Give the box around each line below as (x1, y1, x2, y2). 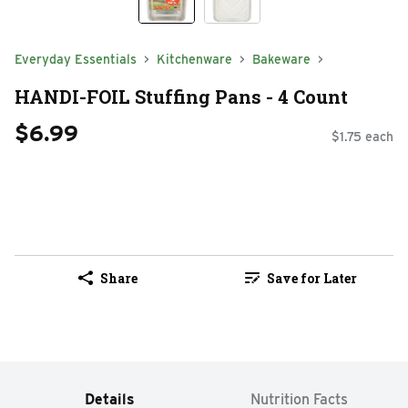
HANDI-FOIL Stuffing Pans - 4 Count (15, 84, 348, 108)
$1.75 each (331, 129, 393, 145)
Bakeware (252, 52, 311, 66)
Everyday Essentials (15, 52, 137, 66)
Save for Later (266, 269, 357, 287)
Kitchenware (157, 52, 232, 66)
